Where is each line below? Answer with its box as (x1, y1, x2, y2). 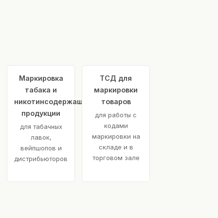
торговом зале (92, 154, 140, 162)
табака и (25, 86, 57, 94)
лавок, (30, 133, 52, 142)
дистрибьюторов (14, 155, 68, 163)
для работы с (95, 111, 137, 119)
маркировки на (91, 132, 140, 141)
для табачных (19, 123, 62, 131)
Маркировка (18, 74, 63, 83)
